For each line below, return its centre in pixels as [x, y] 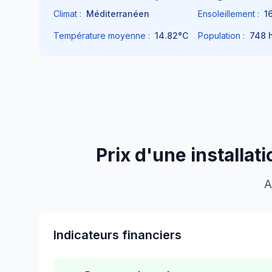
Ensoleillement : [229, 14]
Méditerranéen [118, 14]
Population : [221, 36]
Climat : [67, 14]
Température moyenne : [102, 36]
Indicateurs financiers [117, 235]
